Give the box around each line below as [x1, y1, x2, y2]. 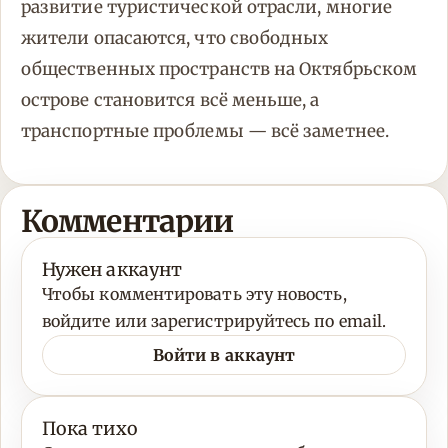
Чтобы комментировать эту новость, [42, 284, 347, 305]
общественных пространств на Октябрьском [21, 58, 418, 81]
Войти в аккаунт [152, 344, 296, 365]
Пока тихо [42, 417, 138, 441]
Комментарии [21, 202, 234, 241]
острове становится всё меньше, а [21, 89, 320, 112]
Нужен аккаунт [42, 258, 183, 282]
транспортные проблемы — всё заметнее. [21, 120, 389, 143]
